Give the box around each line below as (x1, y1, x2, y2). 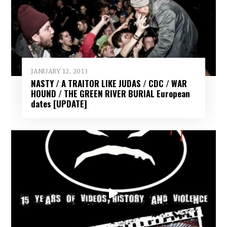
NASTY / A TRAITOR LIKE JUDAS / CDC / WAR (30, 77, 187, 90)
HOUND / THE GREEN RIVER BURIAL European (30, 87, 190, 100)
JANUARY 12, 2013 (30, 67, 88, 75)
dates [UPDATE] (30, 97, 87, 110)
